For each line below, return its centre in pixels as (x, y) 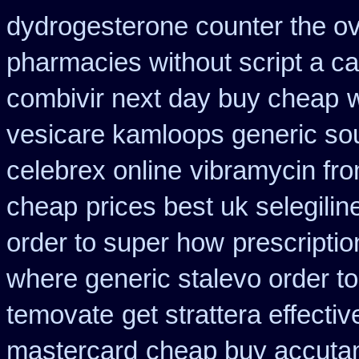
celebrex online (94, 171)
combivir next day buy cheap (173, 99)
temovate (60, 315)
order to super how (115, 243)
